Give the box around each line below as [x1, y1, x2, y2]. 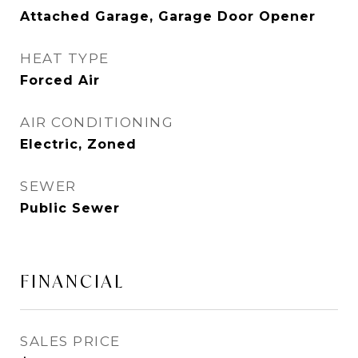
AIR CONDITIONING [20, 114, 173, 130]
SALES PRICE [20, 333, 121, 349]
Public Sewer [20, 201, 120, 216]
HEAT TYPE [20, 50, 109, 66]
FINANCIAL [20, 270, 125, 292]
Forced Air [20, 73, 100, 88]
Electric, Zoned [20, 137, 137, 152]
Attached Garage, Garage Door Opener [20, 9, 316, 24]
